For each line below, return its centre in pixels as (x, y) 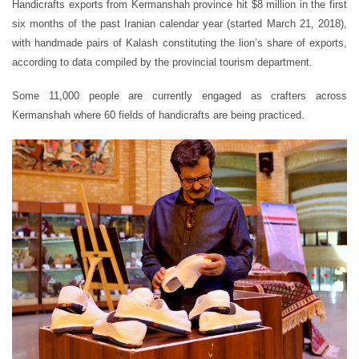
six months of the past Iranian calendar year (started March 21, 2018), (179, 23)
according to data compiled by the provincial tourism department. (162, 62)
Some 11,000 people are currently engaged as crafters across (179, 95)
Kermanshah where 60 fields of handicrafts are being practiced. (158, 115)
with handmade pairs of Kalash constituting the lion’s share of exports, (179, 42)
